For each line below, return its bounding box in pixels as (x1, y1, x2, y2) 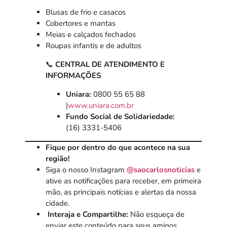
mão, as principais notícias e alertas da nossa (46, 186, 196, 197)
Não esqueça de (128, 209, 184, 219)
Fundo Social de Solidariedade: (66, 111, 175, 122)
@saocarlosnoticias (127, 164, 195, 175)
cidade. (46, 198, 69, 208)
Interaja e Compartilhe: (48, 209, 128, 219)
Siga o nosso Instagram (46, 164, 127, 175)
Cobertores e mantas (46, 18, 116, 29)
